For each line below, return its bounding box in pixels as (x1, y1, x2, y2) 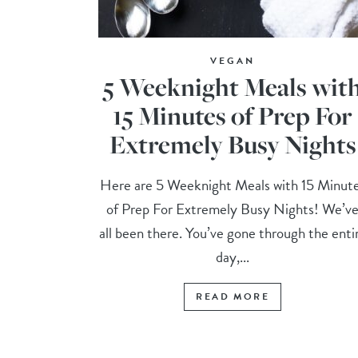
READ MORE (196, 289, 269, 304)
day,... (216, 245, 250, 269)
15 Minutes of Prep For (113, 98, 353, 133)
